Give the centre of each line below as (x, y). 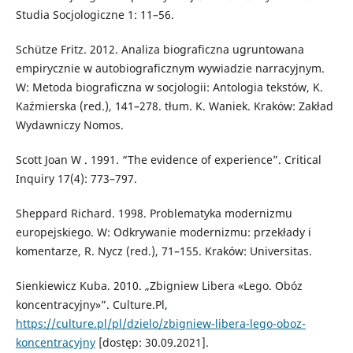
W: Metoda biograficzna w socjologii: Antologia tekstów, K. (169, 87)
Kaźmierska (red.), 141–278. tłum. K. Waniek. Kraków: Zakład (174, 106)
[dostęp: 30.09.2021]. (152, 343)
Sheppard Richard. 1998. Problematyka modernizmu (154, 214)
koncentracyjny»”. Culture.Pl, (91, 305)
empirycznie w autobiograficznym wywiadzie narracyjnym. (170, 69)
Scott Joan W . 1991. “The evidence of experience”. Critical (168, 160)
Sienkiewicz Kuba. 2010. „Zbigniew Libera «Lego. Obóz (159, 286)
